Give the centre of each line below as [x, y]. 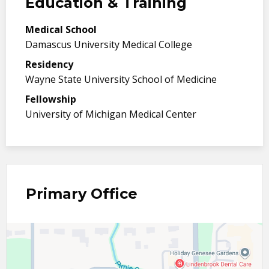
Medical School [61, 29]
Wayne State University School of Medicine [121, 79]
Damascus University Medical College [109, 44]
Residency [49, 64]
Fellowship [51, 99]
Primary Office [82, 193]
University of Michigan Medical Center [111, 114]
